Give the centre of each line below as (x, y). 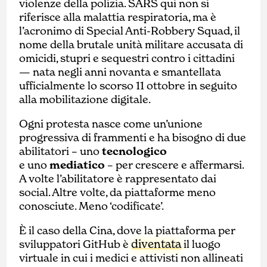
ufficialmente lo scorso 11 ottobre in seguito (128, 86)
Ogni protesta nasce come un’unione (111, 124)
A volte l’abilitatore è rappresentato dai (118, 179)
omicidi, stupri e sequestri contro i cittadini (127, 58)
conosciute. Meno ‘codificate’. (92, 206)
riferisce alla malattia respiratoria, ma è (118, 17)
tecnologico (135, 151)
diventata (156, 244)
